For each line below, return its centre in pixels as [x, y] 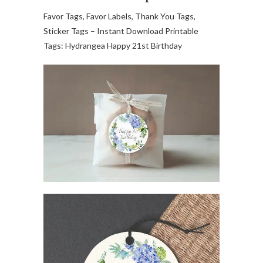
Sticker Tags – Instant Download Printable [121, 31]
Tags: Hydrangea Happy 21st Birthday [113, 45]
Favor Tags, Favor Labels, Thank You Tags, [119, 16]
